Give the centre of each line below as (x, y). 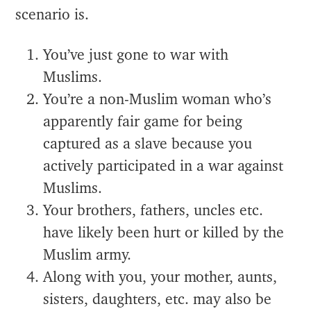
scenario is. (52, 15)
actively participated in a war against (163, 166)
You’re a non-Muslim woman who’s (158, 99)
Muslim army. (90, 255)
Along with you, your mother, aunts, (160, 277)
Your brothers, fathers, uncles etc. (153, 210)
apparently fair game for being (143, 121)
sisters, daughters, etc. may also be (158, 299)
